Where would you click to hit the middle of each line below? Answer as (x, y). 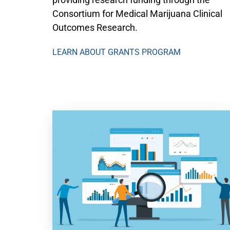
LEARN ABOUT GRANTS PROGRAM (117, 52)
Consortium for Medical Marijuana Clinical (137, 14)
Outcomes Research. (95, 28)
